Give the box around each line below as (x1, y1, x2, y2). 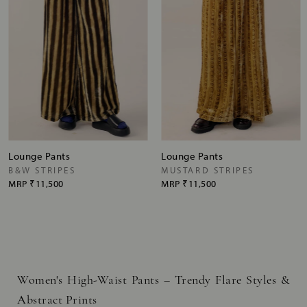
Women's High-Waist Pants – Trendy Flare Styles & (17, 273, 290, 287)
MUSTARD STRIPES (161, 164, 254, 175)
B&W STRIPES (8, 164, 76, 175)
